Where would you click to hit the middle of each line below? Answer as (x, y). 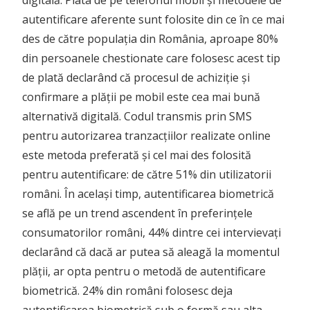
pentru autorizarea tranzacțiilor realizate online (146, 136)
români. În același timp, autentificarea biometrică (148, 194)
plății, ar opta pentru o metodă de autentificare (144, 272)
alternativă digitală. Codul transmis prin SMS (137, 117)
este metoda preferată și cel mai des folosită (137, 155)
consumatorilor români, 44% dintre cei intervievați (152, 233)
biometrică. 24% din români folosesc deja (127, 291)
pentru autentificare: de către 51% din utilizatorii (147, 175)
